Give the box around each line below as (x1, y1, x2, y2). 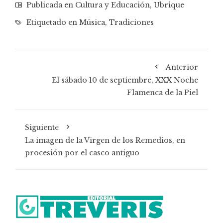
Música (79, 18, 105, 27)
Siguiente (25, 123, 59, 132)
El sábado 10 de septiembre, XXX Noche (52, 76, 198, 85)
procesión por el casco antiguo (25, 148, 139, 158)
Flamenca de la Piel (127, 88, 198, 98)
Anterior (166, 63, 198, 72)
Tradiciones (109, 18, 154, 27)
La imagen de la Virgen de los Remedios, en (25, 136, 185, 145)
